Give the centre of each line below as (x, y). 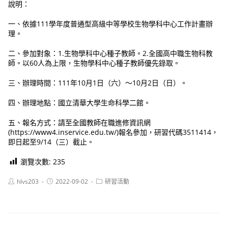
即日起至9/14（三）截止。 (51, 142)
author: (18, 189)
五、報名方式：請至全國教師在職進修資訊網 (80, 123)
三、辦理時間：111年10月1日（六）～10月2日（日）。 (98, 83)
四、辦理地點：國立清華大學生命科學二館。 (80, 103)
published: (61, 189)
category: (109, 189)
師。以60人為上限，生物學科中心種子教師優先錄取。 (94, 63)
